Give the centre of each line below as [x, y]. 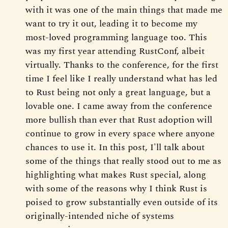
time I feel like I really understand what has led [121, 78]
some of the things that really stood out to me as [123, 161]
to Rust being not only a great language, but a [118, 92]
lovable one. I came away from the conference [119, 106]
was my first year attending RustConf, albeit [115, 51]
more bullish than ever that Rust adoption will [119, 120]
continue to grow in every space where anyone [120, 133]
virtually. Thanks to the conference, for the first [122, 65]
